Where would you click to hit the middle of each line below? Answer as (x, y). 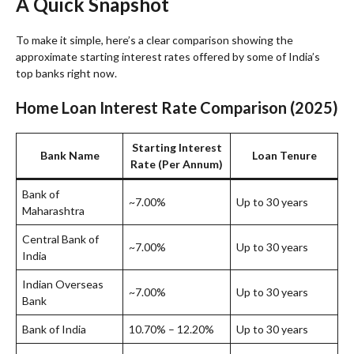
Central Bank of (60, 239)
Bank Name (70, 155)
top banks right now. (66, 73)
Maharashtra (53, 210)
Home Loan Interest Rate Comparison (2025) (177, 107)
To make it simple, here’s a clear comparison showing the (154, 40)
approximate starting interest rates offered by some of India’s (168, 56)
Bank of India (54, 329)
